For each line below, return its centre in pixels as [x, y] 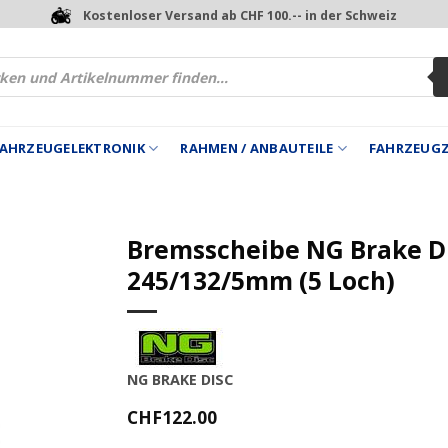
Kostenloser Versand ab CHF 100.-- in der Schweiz [240, 15]
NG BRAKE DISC [180, 379]
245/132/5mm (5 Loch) [261, 280]
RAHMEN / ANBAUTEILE [257, 148]
